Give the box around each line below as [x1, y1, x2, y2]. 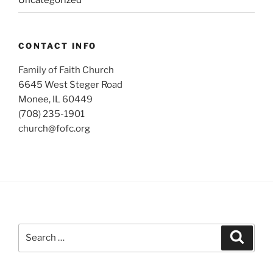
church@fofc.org [18, 123, 90, 134]
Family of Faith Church [18, 65, 114, 76]
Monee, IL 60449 [18, 94, 93, 105]
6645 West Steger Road [18, 79, 122, 90]
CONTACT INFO [18, 40, 97, 51]
